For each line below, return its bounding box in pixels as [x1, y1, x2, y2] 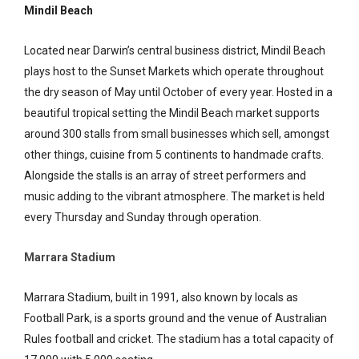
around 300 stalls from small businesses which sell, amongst [24, 127, 329, 140]
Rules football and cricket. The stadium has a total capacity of [24, 332, 334, 345]
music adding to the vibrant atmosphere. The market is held [24, 189, 325, 203]
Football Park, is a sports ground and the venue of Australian [24, 311, 327, 325]
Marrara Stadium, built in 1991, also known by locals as [24, 290, 298, 304]
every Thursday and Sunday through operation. [24, 210, 261, 224]
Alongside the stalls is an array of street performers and [24, 168, 306, 182]
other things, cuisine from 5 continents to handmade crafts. [24, 147, 324, 161]
